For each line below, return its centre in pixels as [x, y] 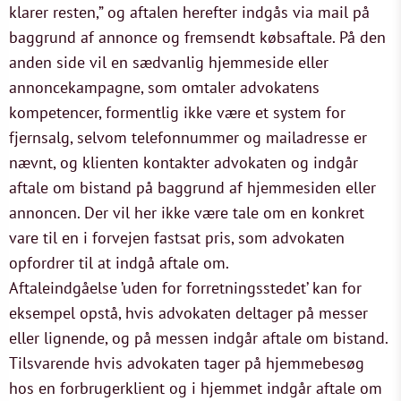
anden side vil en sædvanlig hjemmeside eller [169, 62]
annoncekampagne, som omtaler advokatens [164, 87]
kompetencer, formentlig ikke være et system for [177, 112]
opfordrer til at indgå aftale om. [119, 263]
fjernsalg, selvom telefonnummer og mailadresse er [188, 137]
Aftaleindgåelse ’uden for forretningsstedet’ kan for [185, 288]
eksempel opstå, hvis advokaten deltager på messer [188, 313]
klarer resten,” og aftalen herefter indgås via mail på [189, 12]
